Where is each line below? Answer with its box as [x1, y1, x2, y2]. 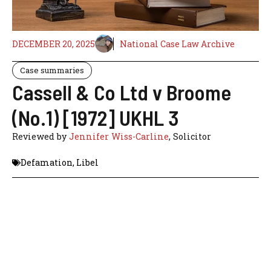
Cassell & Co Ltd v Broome [12, 79, 231, 105]
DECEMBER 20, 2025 [12, 38, 95, 50]
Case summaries [20, 65, 84, 76]
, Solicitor [169, 131, 211, 143]
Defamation [21, 157, 73, 169]
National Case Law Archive [120, 38, 235, 50]
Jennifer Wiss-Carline [69, 131, 169, 143]
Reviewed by [12, 131, 69, 143]
